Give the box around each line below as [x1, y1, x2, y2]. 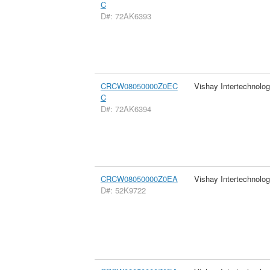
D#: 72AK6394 [100, 102, 151, 115]
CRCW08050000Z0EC [100, 80, 178, 92]
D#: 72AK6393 [100, 10, 151, 22]
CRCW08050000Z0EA [100, 172, 178, 184]
